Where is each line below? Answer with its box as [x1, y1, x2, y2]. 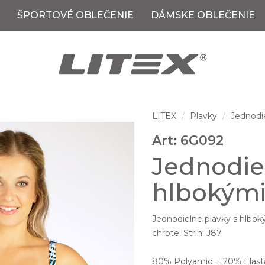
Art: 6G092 [152, 132, 224, 148]
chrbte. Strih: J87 [152, 228, 222, 238]
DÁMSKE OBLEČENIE [151, 9, 255, 21]
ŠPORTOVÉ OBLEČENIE [17, 9, 134, 21]
